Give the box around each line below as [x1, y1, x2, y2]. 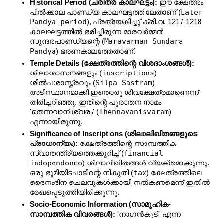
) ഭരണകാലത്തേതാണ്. [56, 47, 136, 55]
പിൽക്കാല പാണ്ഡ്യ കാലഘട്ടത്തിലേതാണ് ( [30, 8, 181, 17]
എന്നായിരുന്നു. [30, 118, 83, 126]
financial [124, 149, 163, 158]
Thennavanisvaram [99, 108, 169, 116]
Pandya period [30, 18, 87, 26]
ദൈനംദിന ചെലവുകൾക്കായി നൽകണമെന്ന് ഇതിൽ [30, 179, 210, 187]
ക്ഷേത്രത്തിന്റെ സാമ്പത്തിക [78, 140, 177, 148]
